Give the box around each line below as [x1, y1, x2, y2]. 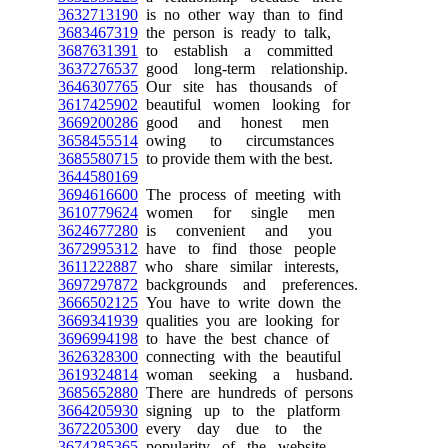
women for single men [138, 204, 335, 221]
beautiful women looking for [138, 96, 350, 113]
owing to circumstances [138, 132, 334, 149]
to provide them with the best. [138, 150, 333, 167]
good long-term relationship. [138, 60, 348, 77]
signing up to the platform [138, 402, 340, 419]
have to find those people [138, 240, 336, 257]
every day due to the [138, 420, 322, 437]
